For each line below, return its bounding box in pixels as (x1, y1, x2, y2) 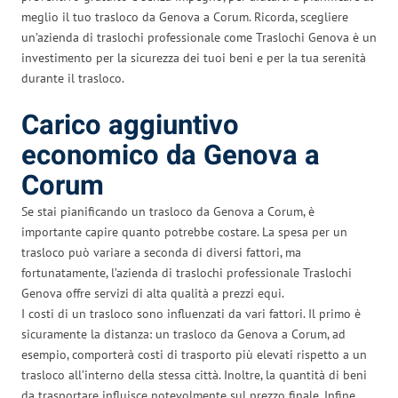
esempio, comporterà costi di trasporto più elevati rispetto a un (21, 346, 367, 362)
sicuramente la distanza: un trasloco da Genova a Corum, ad (21, 325, 346, 342)
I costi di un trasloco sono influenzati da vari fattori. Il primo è (21, 305, 361, 322)
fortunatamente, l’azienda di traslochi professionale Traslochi (21, 264, 352, 281)
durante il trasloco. (21, 69, 124, 86)
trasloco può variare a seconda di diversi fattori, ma (21, 243, 301, 260)
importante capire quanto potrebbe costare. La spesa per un (21, 223, 347, 240)
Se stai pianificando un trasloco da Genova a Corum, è (21, 203, 314, 219)
